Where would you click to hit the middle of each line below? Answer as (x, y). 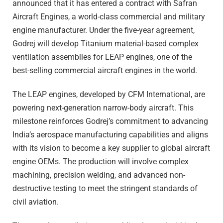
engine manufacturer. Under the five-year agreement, (104, 30)
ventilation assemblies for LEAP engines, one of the (102, 57)
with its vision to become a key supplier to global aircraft (111, 148)
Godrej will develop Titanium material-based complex (106, 44)
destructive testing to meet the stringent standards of (105, 189)
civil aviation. (36, 202)
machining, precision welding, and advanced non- (99, 175)
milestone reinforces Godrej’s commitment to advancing (110, 121)
